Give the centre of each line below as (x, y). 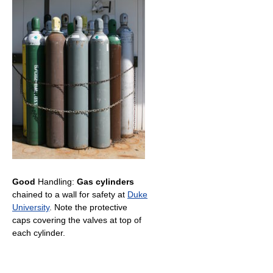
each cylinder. (39, 232)
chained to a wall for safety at (70, 194)
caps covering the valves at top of (77, 220)
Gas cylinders (105, 181)
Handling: (56, 181)
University (31, 207)
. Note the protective (88, 207)
